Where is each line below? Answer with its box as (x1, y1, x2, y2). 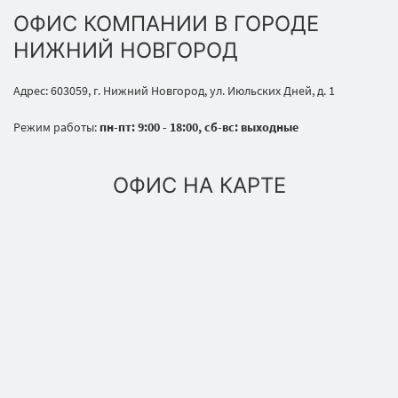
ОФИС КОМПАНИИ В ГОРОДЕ (13, 10, 319, 36)
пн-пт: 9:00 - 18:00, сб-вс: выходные (99, 118, 298, 135)
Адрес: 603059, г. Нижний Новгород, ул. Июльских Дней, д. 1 (13, 82, 335, 99)
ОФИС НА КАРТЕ (112, 171, 286, 198)
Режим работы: (13, 118, 99, 135)
